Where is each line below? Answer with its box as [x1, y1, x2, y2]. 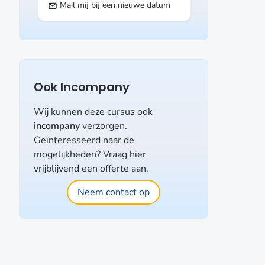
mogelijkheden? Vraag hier [34, 148, 146, 161]
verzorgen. [80, 119, 127, 132]
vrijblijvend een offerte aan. [34, 162, 148, 175]
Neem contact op [77, 186, 150, 199]
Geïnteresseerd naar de [34, 134, 134, 147]
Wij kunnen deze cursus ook [34, 105, 153, 118]
